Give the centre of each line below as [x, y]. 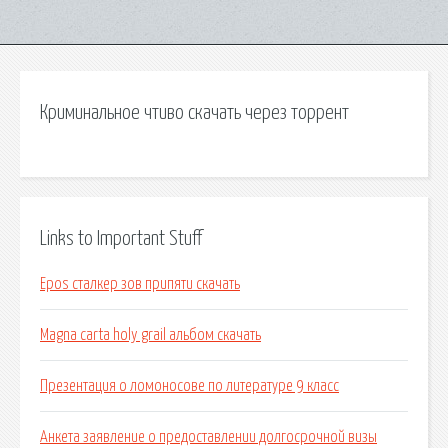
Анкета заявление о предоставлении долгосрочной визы [208, 437]
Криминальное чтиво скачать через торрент [194, 113]
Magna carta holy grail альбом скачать [150, 335]
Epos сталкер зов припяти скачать [140, 284]
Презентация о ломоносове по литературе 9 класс [189, 386]
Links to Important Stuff [121, 238]
